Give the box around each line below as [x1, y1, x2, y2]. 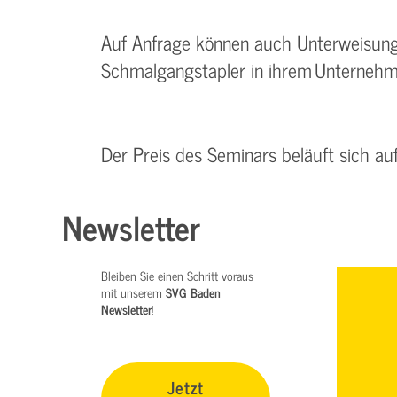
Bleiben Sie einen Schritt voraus [101, 264, 253, 285]
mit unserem [101, 281, 166, 302]
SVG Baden [166, 281, 221, 302]
